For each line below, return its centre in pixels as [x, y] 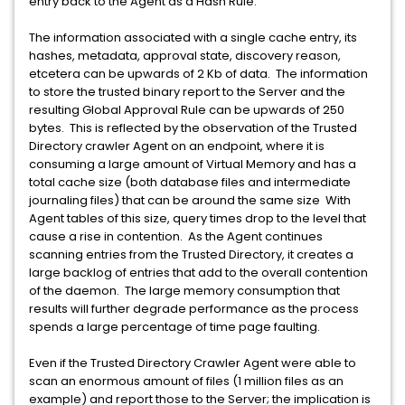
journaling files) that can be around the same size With [190, 200]
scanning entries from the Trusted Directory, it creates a [191, 254]
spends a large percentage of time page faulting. [176, 327]
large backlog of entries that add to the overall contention [198, 273]
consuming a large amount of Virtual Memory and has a [193, 164]
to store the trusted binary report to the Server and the [187, 92]
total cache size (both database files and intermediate [190, 182]
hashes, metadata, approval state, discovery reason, [185, 56]
